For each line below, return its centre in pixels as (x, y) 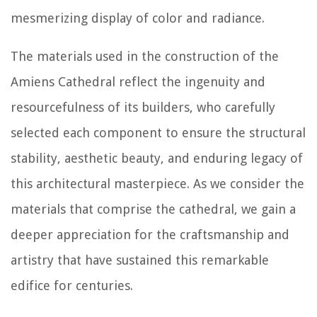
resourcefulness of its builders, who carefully (143, 107)
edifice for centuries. (72, 285)
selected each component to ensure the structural (158, 132)
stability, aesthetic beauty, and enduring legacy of (157, 158)
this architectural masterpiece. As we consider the (157, 183)
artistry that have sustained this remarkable (140, 260)
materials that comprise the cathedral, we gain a (153, 209)
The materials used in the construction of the (145, 56)
